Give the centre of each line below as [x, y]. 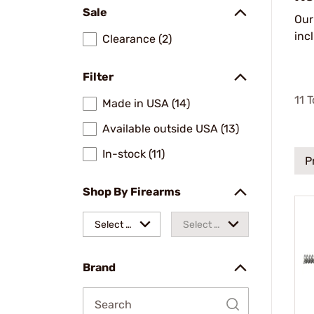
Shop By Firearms [132, 192]
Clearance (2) [137, 39]
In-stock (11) [134, 154]
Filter [98, 77]
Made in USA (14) [146, 103]
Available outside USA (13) [171, 129]
